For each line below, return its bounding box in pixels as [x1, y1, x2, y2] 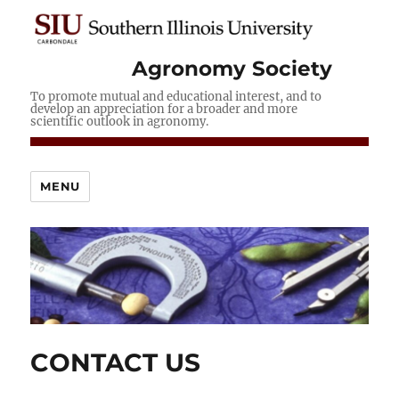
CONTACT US [30, 346, 201, 378]
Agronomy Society [132, 55, 333, 81]
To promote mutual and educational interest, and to [30, 89, 322, 105]
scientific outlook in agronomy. [30, 114, 209, 130]
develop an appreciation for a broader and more [30, 102, 298, 118]
